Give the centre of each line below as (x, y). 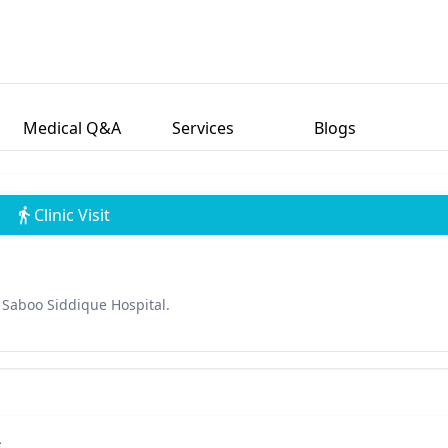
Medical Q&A (71, 128)
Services (203, 128)
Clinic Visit (71, 215)
